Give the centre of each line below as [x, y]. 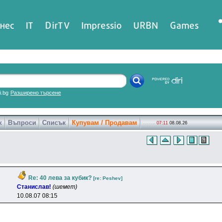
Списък [54, 123]
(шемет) [65, 187]
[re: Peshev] [108, 178]
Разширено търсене [36, 93]
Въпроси [22, 123]
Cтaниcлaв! [34, 187]
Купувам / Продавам [105, 123]
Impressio [102, 25]
